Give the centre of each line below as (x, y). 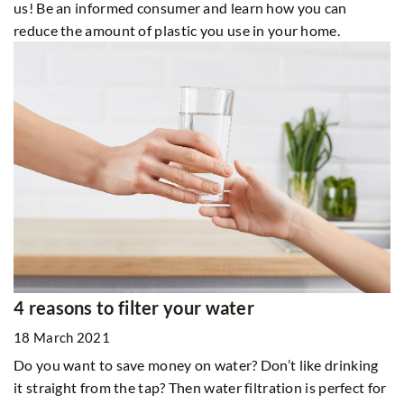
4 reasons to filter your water (134, 307)
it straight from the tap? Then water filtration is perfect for (200, 387)
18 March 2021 (62, 337)
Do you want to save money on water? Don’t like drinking (196, 364)
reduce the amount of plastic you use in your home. (177, 31)
